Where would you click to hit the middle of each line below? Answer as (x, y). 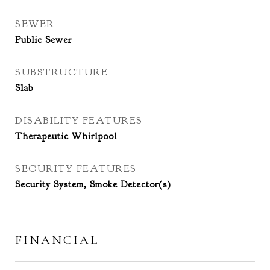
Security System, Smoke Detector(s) (93, 184)
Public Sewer (43, 40)
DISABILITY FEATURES (79, 120)
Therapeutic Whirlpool (66, 136)
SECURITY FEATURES (76, 168)
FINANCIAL (57, 240)
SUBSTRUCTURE (61, 72)
